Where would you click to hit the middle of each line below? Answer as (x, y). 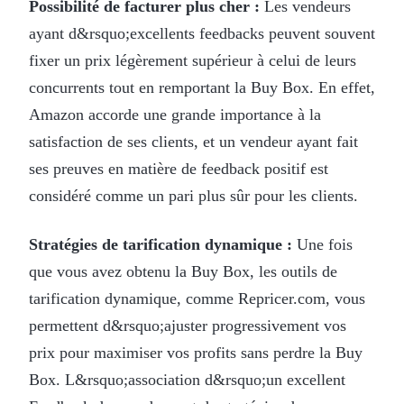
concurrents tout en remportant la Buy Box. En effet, (202, 87)
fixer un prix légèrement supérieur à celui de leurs (193, 60)
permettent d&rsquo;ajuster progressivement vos (188, 325)
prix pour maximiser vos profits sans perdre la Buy (196, 352)
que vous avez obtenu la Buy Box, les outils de (183, 271)
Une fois (325, 244)
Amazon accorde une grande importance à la (175, 114)
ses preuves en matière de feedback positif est (179, 168)
